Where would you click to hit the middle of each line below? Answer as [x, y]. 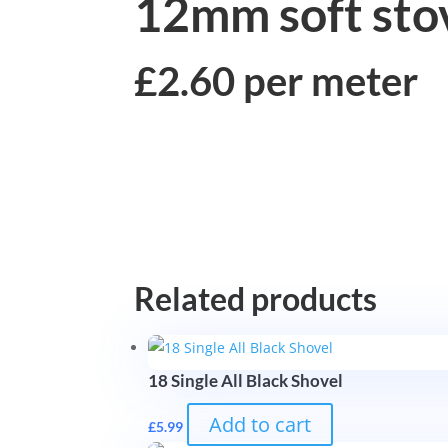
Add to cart [260, 424]
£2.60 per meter [276, 80]
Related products [256, 298]
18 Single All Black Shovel [246, 380]
